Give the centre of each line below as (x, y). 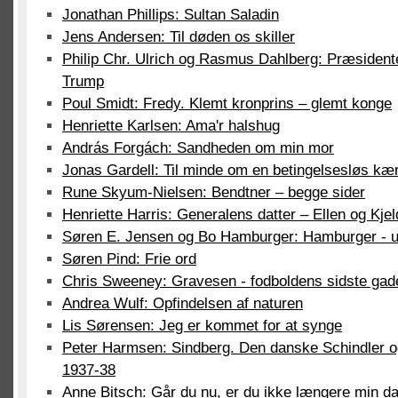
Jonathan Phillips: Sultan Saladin (171, 15)
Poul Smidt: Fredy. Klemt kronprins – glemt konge (227, 103)
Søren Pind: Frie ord (129, 259)
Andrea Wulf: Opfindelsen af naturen (183, 303)
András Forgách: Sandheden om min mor (198, 148)
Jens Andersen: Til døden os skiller (179, 37)
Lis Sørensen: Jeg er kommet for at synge (202, 326)
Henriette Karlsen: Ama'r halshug (171, 126)
